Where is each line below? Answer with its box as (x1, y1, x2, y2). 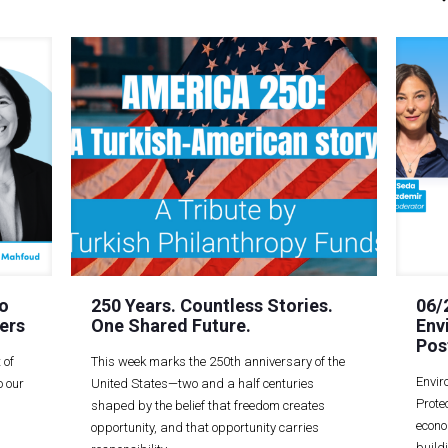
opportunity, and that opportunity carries (91, 419, 320, 435)
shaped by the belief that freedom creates (91, 397, 326, 413)
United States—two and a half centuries (91, 375, 315, 391)
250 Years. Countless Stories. (91, 294, 334, 316)
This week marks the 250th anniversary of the (91, 353, 346, 369)
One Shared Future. (91, 314, 252, 336)
